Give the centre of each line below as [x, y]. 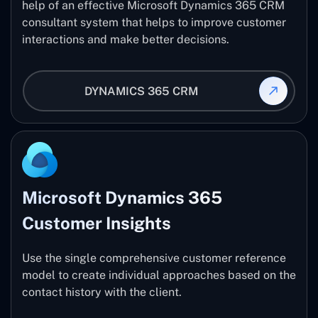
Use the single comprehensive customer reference [154, 258]
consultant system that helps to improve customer [154, 23]
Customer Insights [97, 223]
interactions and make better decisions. [126, 40]
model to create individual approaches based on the [159, 275]
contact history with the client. [102, 292]
